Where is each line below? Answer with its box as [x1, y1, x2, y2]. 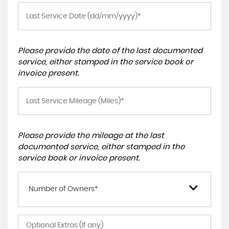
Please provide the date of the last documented [18, 47, 202, 55]
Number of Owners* [29, 186, 98, 193]
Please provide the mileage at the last [18, 132, 164, 140]
